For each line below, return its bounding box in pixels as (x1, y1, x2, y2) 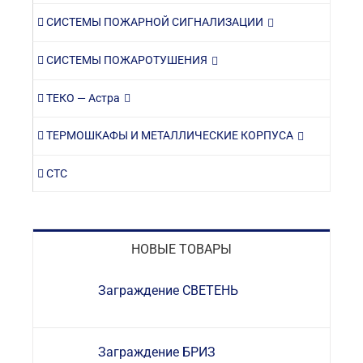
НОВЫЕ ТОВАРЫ (131, 241, 232, 258)
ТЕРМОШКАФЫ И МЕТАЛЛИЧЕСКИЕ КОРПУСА (44, 129, 293, 143)
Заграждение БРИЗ (98, 344, 216, 360)
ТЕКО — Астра (44, 91, 120, 105)
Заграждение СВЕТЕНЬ (98, 283, 238, 299)
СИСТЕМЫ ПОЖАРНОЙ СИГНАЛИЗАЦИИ (44, 15, 263, 28)
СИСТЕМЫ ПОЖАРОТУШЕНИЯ (44, 53, 207, 66)
